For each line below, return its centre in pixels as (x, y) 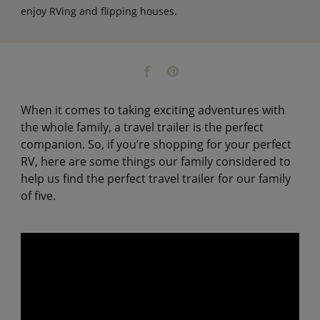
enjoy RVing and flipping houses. (99, 11)
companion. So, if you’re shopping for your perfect (156, 144)
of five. (39, 195)
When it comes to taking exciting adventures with (152, 110)
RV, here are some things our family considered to (155, 161)
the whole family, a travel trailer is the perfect (142, 127)
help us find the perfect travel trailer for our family (155, 178)
